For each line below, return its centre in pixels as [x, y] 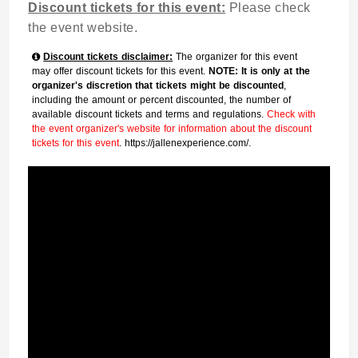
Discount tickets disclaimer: [108, 57]
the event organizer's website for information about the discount [172, 129]
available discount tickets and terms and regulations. [150, 114]
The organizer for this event [235, 57]
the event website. [85, 28]
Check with [292, 114]
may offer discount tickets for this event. [121, 71]
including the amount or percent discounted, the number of [162, 100]
